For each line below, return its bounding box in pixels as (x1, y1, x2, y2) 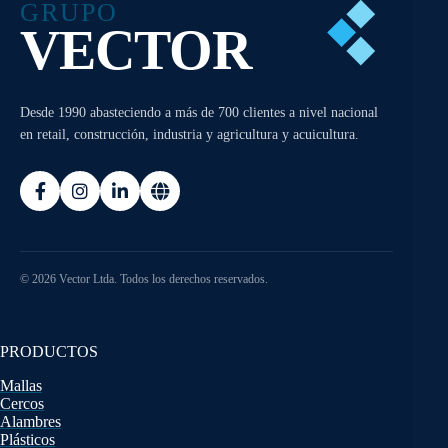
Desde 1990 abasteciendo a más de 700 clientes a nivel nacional (20, 105, 378, 121)
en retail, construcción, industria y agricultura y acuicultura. (20, 127, 359, 143)
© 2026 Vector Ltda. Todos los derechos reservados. (20, 272, 268, 287)
